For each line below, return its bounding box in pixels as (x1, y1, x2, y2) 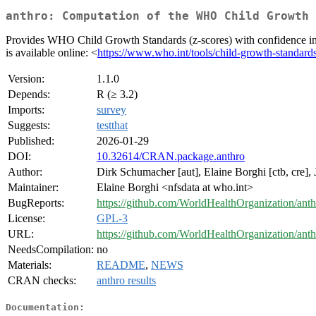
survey (97, 104, 126, 116)
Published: (8, 135, 54, 147)
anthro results (97, 274, 156, 287)
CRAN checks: (8, 274, 76, 287)
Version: (8, 73, 44, 85)
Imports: (8, 104, 44, 116)
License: (8, 212, 45, 225)
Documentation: (6, 301, 85, 312)
